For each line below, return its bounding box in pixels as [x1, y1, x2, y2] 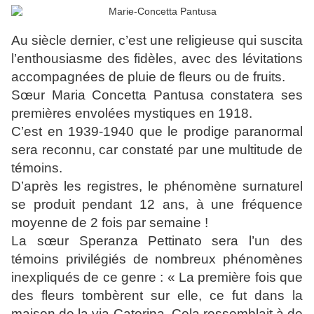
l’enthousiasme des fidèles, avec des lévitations [11, 51, 303, 67]
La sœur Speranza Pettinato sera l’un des [11, 233, 303, 249]
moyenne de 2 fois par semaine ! [11, 215, 208, 231]
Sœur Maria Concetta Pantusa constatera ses [11, 88, 303, 103]
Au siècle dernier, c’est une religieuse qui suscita [11, 33, 303, 48]
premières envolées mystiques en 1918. [11, 106, 252, 121]
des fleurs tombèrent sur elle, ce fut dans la [11, 288, 303, 303]
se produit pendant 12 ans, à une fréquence [11, 197, 303, 212]
